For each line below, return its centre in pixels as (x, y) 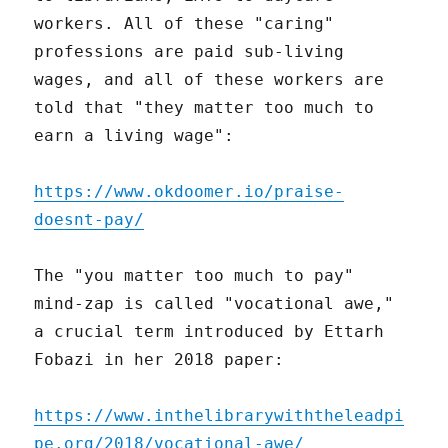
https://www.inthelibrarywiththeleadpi (219, 415)
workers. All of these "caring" (184, 23)
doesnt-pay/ (89, 219)
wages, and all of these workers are (209, 79)
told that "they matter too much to (204, 107)
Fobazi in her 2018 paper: (159, 359)
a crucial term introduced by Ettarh (209, 331)
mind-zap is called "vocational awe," (214, 303)
